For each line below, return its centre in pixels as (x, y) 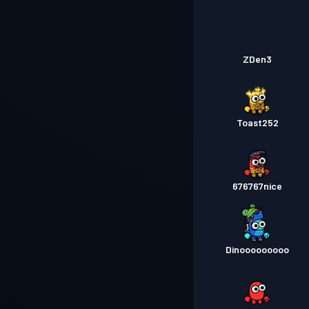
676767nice (258, 186)
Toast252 (257, 122)
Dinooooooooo (258, 249)
